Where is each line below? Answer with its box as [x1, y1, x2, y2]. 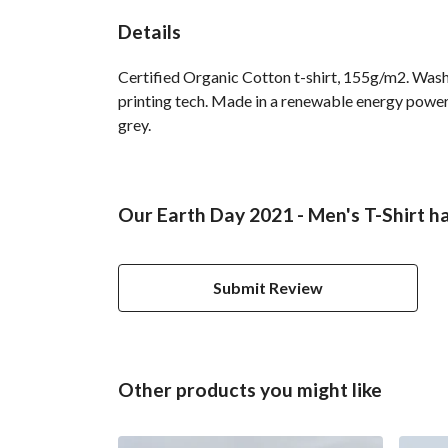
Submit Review [213, 277, 323, 297]
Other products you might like [118, 377, 382, 401]
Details [118, 19, 181, 43]
